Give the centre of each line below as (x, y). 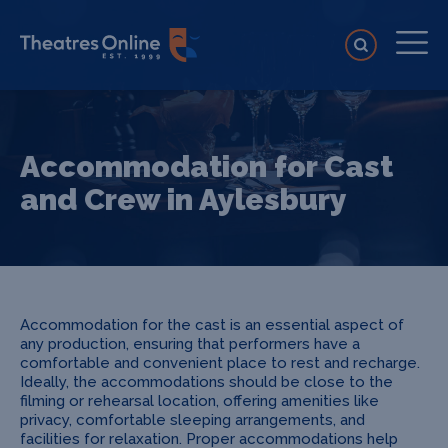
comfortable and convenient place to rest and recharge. (220, 363)
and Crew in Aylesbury (183, 199)
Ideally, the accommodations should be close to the (206, 382)
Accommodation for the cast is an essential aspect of (212, 325)
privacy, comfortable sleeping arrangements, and (192, 420)
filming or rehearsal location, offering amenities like (199, 401)
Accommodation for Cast (206, 166)
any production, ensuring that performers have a (190, 344)
